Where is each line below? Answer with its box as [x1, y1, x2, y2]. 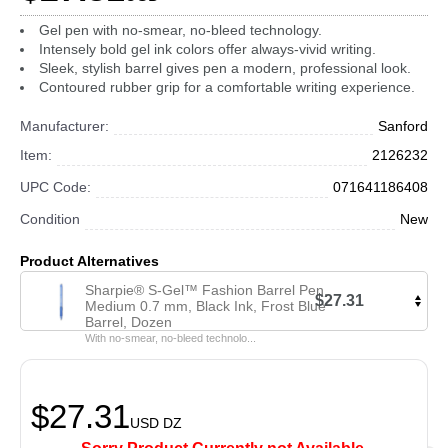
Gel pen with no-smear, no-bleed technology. [39, 22, 322, 38]
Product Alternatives [20, 253, 159, 269]
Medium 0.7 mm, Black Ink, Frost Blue [84, 298, 326, 314]
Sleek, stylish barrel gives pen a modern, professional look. [39, 60, 411, 76]
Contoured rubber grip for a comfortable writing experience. [39, 79, 415, 95]
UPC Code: [20, 179, 91, 195]
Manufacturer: [20, 118, 109, 134]
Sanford [378, 118, 428, 134]
